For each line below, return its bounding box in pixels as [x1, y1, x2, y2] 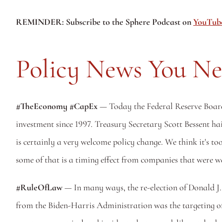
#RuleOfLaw [16, 182, 62, 193]
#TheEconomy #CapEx [16, 101, 100, 111]
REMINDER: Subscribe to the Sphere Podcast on [16, 16, 193, 27]
